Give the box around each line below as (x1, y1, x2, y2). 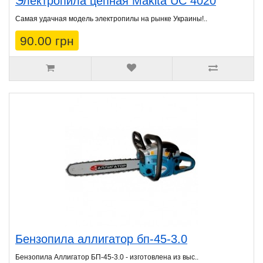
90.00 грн (20, 34, 74, 48)
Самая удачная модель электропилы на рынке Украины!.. (15, 15, 207, 23)
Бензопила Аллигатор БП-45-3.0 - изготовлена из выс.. (15, 253, 198, 262)
